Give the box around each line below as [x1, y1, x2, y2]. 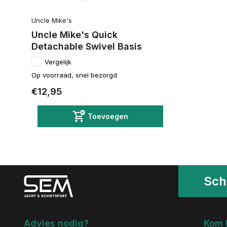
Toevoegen [87, 111, 128, 121]
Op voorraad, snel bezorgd [31, 70, 117, 79]
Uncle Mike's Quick [31, 29, 118, 40]
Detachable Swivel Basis [31, 41, 142, 52]
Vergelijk [45, 57, 71, 66]
